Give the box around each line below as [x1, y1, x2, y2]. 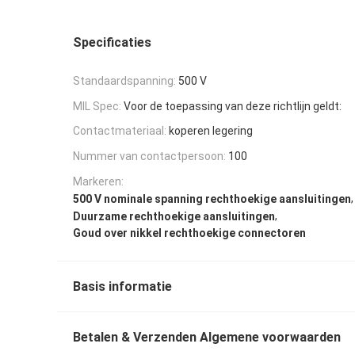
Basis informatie [73, 279, 172, 295]
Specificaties [73, 35, 151, 50]
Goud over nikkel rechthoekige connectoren [73, 227, 306, 240]
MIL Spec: [73, 99, 121, 113]
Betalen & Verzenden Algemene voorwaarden [73, 330, 341, 345]
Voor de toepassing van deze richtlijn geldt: [124, 99, 342, 113]
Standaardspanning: [73, 74, 176, 87]
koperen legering [169, 124, 253, 138]
